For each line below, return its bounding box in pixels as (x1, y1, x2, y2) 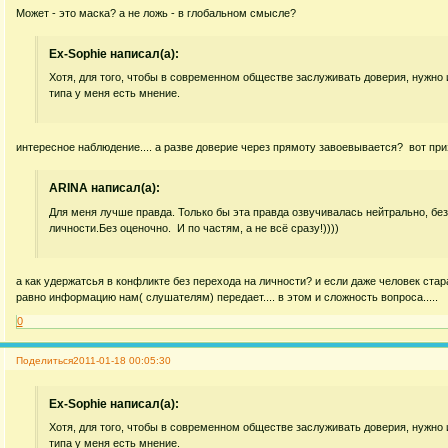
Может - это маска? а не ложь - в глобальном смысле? (15, 6, 296, 19)
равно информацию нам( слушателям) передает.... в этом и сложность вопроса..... (15, 291, 438, 304)
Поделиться (15, 354, 73, 366)
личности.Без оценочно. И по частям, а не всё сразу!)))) (49, 221, 340, 234)
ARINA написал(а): (49, 181, 161, 196)
